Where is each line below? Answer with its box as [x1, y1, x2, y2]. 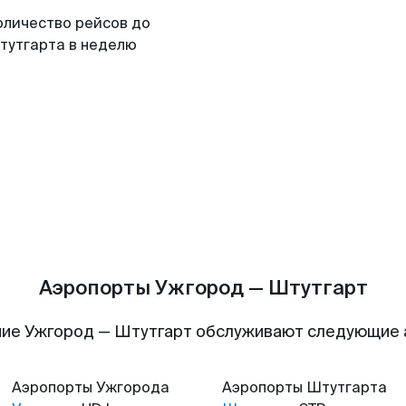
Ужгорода [96, 378, 169, 397]
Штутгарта [306, 378, 387, 397]
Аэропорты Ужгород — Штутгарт [38, 275, 368, 301]
